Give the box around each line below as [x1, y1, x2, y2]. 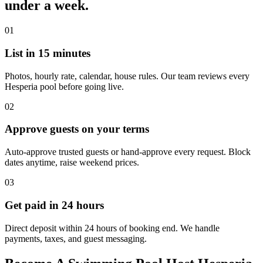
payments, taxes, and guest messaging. [5, 233, 147, 244]
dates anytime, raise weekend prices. [5, 157, 139, 168]
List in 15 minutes [5, 47, 90, 59]
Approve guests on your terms [5, 123, 149, 136]
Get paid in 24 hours [5, 198, 104, 211]
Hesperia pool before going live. [5, 81, 124, 92]
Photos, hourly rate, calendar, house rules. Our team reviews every [5, 70, 249, 81]
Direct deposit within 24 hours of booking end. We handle [5, 222, 220, 233]
